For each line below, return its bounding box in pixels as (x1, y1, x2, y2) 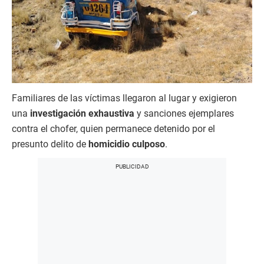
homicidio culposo (88, 138, 165, 150)
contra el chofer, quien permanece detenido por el (12, 123, 215, 134)
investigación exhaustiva (30, 107, 134, 119)
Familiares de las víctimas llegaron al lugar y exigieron (12, 92, 237, 104)
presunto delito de (12, 138, 88, 150)
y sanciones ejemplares (134, 107, 234, 119)
